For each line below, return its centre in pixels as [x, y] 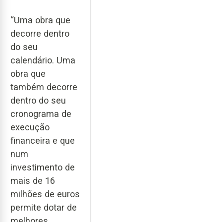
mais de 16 [33, 180]
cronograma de [41, 113]
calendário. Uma [43, 60]
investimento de [43, 167]
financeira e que [43, 140]
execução [30, 127]
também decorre [44, 87]
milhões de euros [45, 194]
